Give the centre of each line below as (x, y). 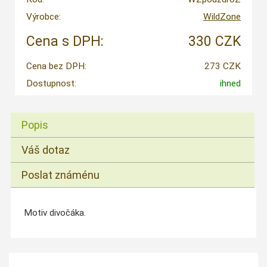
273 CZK (222, 66)
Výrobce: (43, 17)
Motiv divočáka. (55, 212)
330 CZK (214, 42)
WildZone (222, 17)
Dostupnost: (51, 84)
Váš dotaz (46, 150)
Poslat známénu (61, 175)
